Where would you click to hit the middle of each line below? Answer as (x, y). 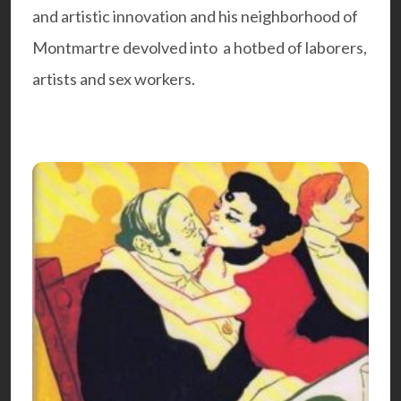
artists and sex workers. (115, 79)
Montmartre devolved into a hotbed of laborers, (200, 48)
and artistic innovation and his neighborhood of (195, 17)
